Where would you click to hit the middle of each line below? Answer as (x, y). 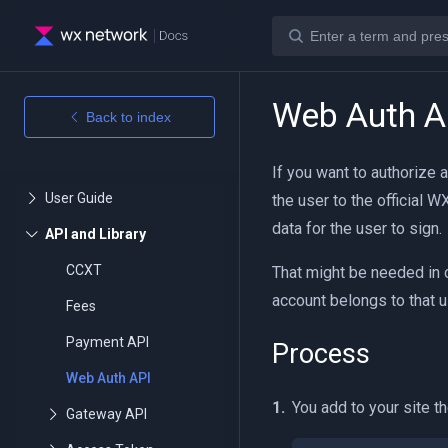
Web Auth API (108, 378)
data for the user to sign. (357, 228)
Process (321, 354)
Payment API (107, 342)
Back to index (128, 117)
